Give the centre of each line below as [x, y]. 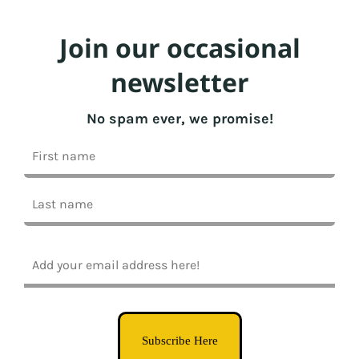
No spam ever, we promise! [179, 118]
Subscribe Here [179, 340]
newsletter [179, 82]
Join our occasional [179, 47]
